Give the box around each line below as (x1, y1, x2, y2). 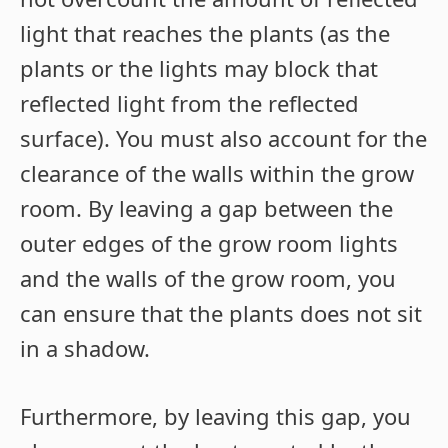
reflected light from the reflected (20, 88, 359, 119)
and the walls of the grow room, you (20, 263, 396, 294)
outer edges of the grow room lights (20, 228, 398, 259)
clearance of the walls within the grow (20, 158, 414, 189)
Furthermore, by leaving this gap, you (20, 401, 411, 432)
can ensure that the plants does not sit (20, 298, 422, 329)
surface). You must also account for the (20, 123, 427, 154)
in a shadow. (20, 333, 150, 364)
